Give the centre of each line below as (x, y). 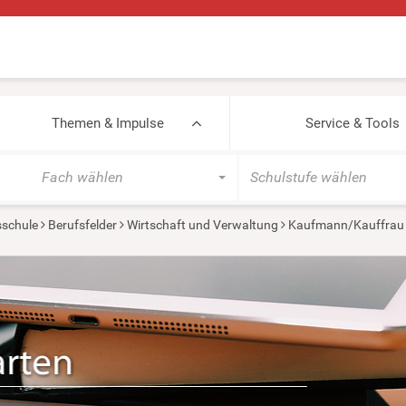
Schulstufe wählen (308, 177)
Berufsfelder (82, 225)
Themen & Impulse (107, 123)
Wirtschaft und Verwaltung (202, 225)
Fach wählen (82, 177)
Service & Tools (352, 123)
